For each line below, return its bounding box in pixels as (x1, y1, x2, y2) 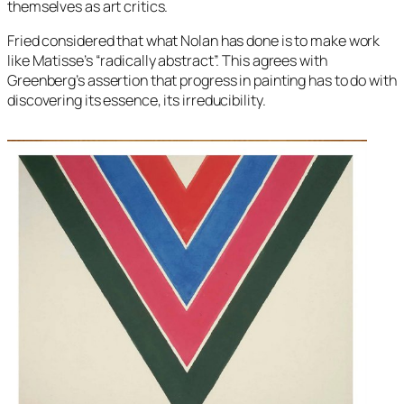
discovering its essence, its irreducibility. (7, 90, 266, 111)
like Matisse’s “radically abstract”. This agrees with (7, 50, 327, 71)
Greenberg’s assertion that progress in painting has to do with (7, 70, 397, 91)
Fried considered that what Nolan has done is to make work (7, 31, 381, 51)
